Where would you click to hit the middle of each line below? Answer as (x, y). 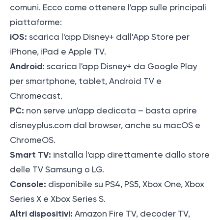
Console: (28, 184)
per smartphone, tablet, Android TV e (86, 81)
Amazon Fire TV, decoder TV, (131, 214)
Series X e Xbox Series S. (58, 199)
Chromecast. (36, 96)
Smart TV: (30, 155)
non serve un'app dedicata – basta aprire (110, 111)
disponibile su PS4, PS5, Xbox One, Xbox (125, 184)
